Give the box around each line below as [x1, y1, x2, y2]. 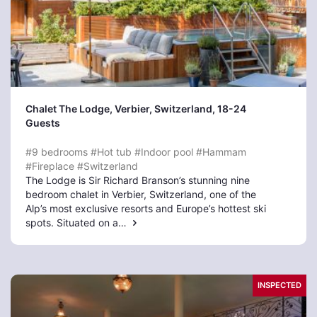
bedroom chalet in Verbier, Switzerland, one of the [25, 188, 256, 200]
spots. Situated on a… [25, 217, 129, 229]
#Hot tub [91, 146, 132, 158]
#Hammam [196, 146, 246, 158]
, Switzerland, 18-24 [149, 103, 246, 115]
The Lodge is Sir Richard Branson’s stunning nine [25, 174, 250, 186]
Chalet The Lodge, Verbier [25, 103, 149, 115]
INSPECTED [258, 280, 301, 290]
